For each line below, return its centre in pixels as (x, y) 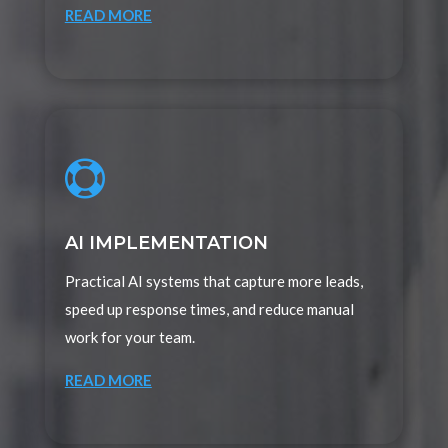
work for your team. (129, 337)
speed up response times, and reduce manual (209, 309)
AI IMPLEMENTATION (166, 243)
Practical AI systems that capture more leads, (213, 281)
